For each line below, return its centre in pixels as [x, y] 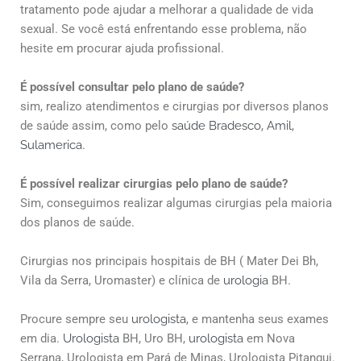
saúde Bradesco [216, 126]
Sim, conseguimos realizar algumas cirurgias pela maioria [176, 203]
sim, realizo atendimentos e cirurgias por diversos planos [174, 107]
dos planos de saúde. [77, 223]
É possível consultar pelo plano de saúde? [132, 87]
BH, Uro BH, [156, 339]
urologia [247, 281]
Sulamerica [51, 145]
